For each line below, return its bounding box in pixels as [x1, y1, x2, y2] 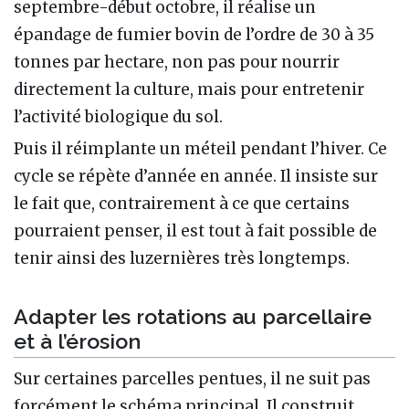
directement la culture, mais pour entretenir [14, 79, 364, 100]
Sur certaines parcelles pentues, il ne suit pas [14, 369, 371, 390]
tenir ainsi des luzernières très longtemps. [14, 247, 350, 268]
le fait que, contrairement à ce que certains [14, 193, 350, 214]
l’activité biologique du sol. [14, 106, 223, 127]
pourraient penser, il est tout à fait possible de [14, 220, 377, 241]
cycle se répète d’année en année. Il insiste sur [14, 165, 378, 186]
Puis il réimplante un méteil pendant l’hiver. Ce [14, 138, 387, 159]
